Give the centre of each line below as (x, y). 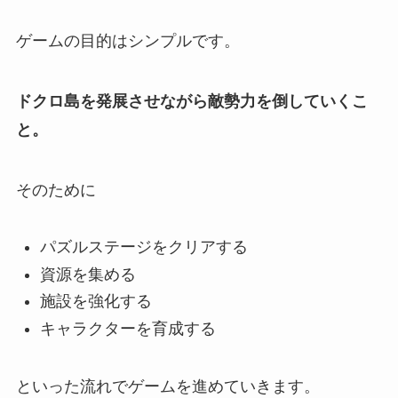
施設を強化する (96, 302)
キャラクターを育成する (127, 328)
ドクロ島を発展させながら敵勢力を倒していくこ (191, 101)
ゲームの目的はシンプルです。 (127, 40)
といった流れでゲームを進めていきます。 (167, 386)
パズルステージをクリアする (143, 247)
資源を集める (88, 274)
